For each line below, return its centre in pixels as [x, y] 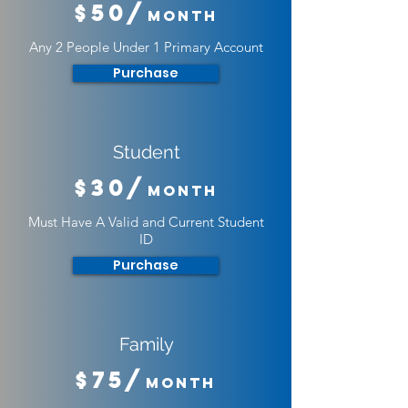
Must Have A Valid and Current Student [146, 222]
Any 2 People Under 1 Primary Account [146, 47]
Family [146, 344]
